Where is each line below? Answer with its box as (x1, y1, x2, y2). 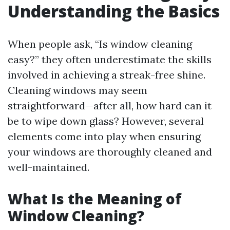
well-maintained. (8, 161, 89, 174)
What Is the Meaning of (8, 189, 182, 208)
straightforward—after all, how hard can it (8, 99, 212, 112)
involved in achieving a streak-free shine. (8, 68, 205, 81)
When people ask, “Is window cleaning (8, 37, 192, 50)
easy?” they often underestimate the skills (8, 53, 212, 66)
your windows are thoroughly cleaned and (8, 145, 212, 158)
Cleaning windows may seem (8, 84, 147, 97)
